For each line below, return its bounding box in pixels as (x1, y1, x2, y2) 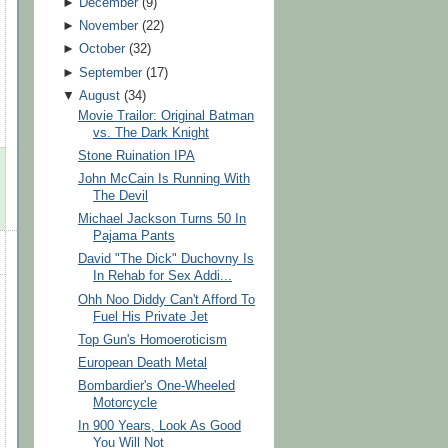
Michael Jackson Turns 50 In (78, 212, 247, 227)
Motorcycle (93, 396, 158, 410)
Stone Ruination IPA (78, 149, 196, 164)
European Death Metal (78, 355, 208, 370)
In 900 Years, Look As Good (78, 419, 242, 434)
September (78, 65, 142, 80)
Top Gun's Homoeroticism (78, 332, 228, 347)
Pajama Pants (93, 229, 176, 244)
